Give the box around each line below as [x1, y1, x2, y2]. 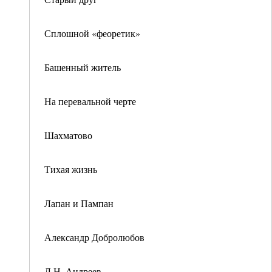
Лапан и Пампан [44, 197, 114, 209]
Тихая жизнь [44, 163, 97, 175]
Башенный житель [44, 61, 121, 73]
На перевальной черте [44, 95, 136, 107]
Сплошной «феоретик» [44, 27, 140, 39]
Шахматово [44, 129, 92, 141]
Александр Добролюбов [44, 231, 144, 243]
